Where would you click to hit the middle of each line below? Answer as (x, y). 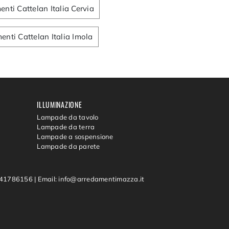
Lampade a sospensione (75, 137)
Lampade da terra (66, 127)
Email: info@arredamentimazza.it (91, 179)
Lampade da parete (68, 146)
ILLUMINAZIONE (60, 104)
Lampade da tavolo (68, 117)
